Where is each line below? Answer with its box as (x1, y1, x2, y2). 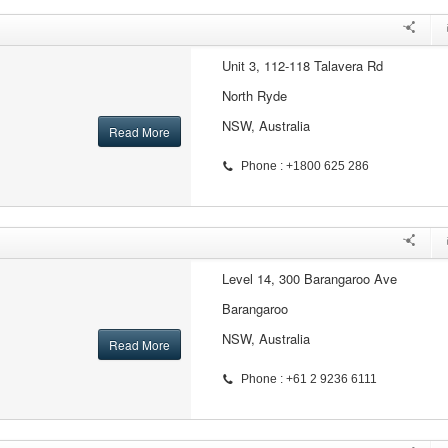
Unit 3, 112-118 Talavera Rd (221, 56, 383, 75)
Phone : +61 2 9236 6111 (240, 372, 377, 386)
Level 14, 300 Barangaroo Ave (221, 269, 397, 288)
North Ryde (221, 86, 287, 105)
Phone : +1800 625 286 (240, 159, 369, 173)
